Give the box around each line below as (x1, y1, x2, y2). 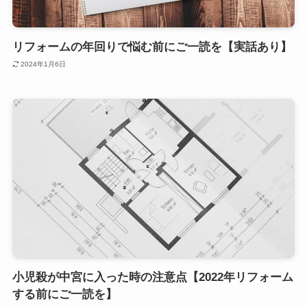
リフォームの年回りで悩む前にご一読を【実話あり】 (12, 40, 292, 54)
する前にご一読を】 (12, 288, 117, 302)
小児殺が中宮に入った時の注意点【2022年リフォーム (12, 271, 293, 284)
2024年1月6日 (21, 60, 66, 68)
